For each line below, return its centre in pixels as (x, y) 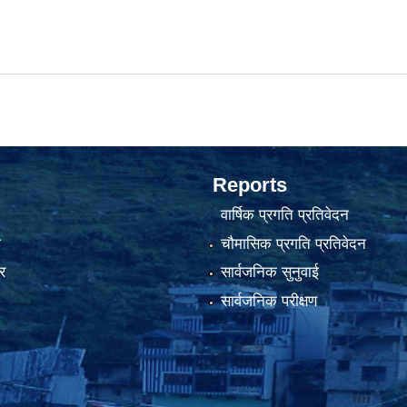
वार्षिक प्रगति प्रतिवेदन (284, 215)
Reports (250, 185)
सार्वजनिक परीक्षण (268, 301)
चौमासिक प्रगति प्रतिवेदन (293, 243)
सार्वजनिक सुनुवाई (269, 273)
